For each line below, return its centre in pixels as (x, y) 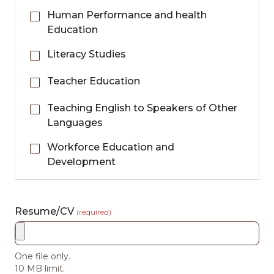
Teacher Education (94, 81)
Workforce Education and (111, 147)
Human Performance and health (127, 15)
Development (81, 162)
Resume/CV (46, 211)
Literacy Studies (87, 54)
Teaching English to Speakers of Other (142, 108)
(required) (94, 212)
